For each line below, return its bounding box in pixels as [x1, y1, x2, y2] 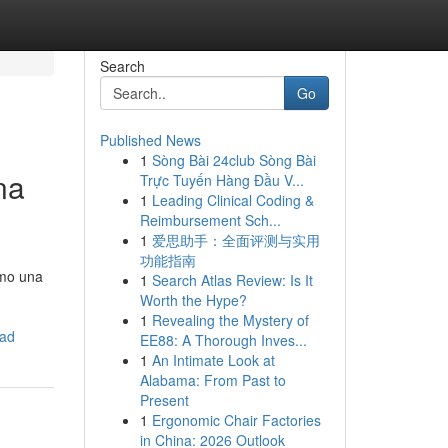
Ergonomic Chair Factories [151, 410, 321, 430]
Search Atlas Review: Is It [151, 270, 313, 290]
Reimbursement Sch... [139, 210, 281, 230]
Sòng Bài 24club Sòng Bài [151, 150, 316, 170]
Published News [99, 130, 201, 150]
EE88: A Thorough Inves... [139, 330, 307, 350]
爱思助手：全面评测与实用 [151, 230, 320, 250]
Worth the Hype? [139, 290, 247, 310]
